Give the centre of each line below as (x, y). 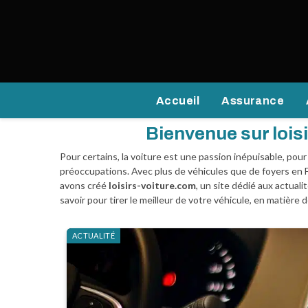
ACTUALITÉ (93, 235)
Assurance (253, 100)
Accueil (178, 100)
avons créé (84, 185)
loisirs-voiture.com (152, 185)
